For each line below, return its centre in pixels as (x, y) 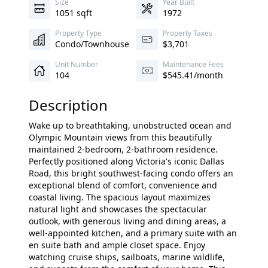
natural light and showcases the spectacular (118, 209)
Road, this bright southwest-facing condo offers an (131, 173)
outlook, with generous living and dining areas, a (127, 221)
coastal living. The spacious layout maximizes (120, 197)
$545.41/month (193, 75)
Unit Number (77, 64)
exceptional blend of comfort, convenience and (123, 185)
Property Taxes (188, 33)
